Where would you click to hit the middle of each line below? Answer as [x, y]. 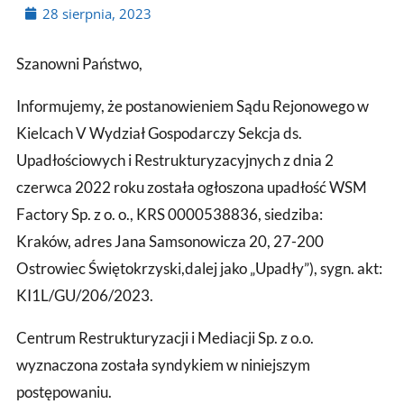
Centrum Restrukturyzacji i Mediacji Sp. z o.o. [165, 337]
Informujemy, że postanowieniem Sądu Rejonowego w [193, 106]
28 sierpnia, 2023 [97, 13]
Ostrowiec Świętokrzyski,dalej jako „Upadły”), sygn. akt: [199, 268]
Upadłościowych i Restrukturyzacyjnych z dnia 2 [175, 160]
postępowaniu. [64, 391]
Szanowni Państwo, [79, 63]
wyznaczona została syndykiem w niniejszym [163, 364]
